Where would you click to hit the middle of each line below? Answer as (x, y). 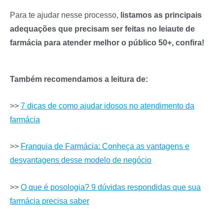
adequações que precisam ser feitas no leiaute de (102, 28)
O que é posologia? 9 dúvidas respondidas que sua (111, 187)
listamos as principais (161, 15)
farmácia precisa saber (50, 201)
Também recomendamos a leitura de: (79, 79)
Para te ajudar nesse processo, (65, 15)
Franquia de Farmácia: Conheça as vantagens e (105, 146)
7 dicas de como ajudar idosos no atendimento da (108, 106)
